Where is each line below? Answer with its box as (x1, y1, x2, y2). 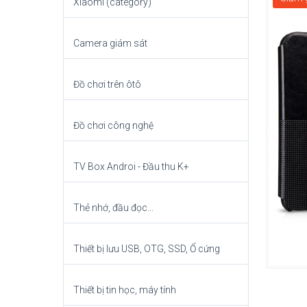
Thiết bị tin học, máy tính (73, 284, 176, 296)
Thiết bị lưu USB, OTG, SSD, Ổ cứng (73, 243, 220, 255)
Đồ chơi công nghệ (73, 120, 153, 132)
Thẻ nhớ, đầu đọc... (73, 202, 153, 214)
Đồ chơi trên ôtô (73, 79, 141, 90)
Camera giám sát (73, 38, 147, 49)
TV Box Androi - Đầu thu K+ (73, 161, 189, 173)
